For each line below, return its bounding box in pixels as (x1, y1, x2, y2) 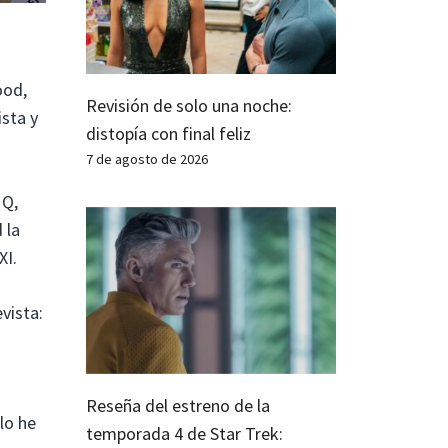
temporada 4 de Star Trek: (86, 421, 283, 445)
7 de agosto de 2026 (86, 150, 208, 169)
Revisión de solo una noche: (86, 94, 292, 118)
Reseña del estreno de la (86, 393, 270, 417)
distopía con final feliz (86, 122, 251, 146)
